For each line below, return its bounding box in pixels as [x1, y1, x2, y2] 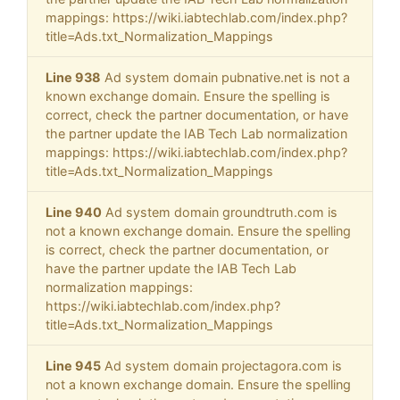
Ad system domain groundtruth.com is [102, 204, 337, 221]
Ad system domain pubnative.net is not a [101, 70, 350, 86]
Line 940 [46, 204, 102, 221]
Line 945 [46, 358, 101, 374]
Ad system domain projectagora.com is [101, 358, 342, 374]
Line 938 [46, 70, 101, 86]
